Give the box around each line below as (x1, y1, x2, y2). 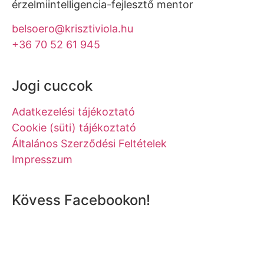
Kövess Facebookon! (12, 192, 150, 209)
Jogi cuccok (12, 77, 93, 94)
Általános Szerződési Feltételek (12, 137, 167, 150)
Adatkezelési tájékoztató (12, 105, 135, 118)
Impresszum (12, 153, 72, 166)
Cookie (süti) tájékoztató (12, 121, 136, 134)
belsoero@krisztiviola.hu (12, 22, 133, 35)
